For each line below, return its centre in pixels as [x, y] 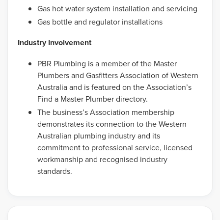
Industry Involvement [55, 43]
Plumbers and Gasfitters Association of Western [118, 75]
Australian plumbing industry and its [99, 136]
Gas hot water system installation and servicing [117, 8]
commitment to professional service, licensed [115, 148]
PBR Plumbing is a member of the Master [107, 63]
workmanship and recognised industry [102, 160]
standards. [55, 171]
